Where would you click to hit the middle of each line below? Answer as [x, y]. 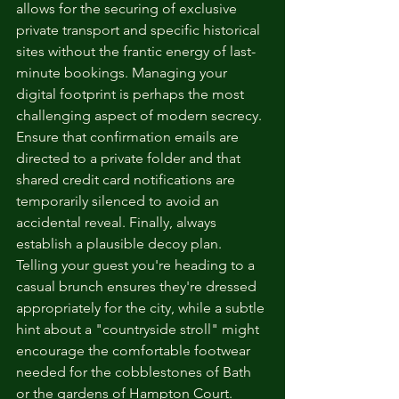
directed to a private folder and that [130, 158]
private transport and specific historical [140, 30]
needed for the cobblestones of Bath [135, 372]
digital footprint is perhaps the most [132, 94]
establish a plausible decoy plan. [121, 244]
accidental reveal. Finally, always [118, 222]
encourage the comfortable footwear [135, 350]
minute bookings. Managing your [123, 73]
